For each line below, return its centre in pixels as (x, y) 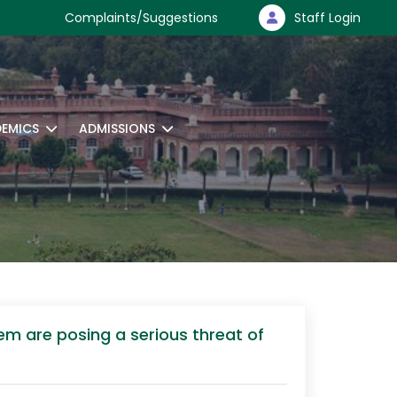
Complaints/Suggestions (141, 18)
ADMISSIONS (117, 128)
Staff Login (327, 18)
